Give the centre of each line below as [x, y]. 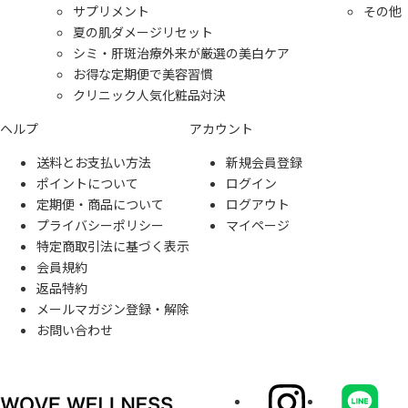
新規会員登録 [264, 162]
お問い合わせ [75, 330]
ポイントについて [87, 183]
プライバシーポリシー [100, 225]
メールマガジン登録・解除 [113, 309]
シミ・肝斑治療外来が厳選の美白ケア [181, 53]
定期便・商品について [100, 204]
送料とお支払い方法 [94, 162]
